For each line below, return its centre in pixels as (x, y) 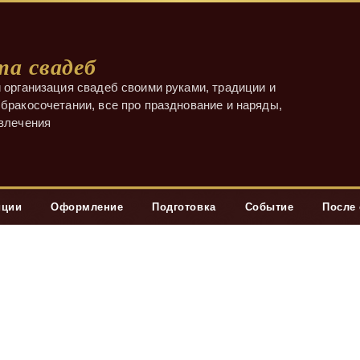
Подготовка (184, 207)
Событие (269, 207)
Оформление (87, 207)
